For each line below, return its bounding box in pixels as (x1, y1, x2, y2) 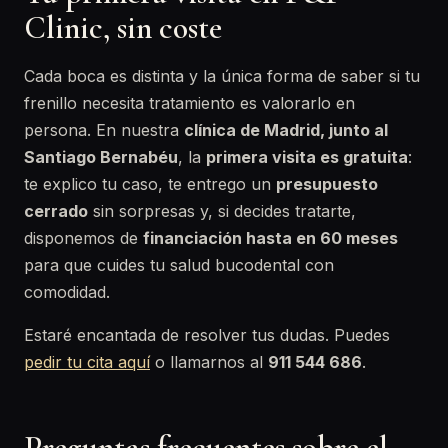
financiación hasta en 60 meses (143, 228, 398, 248)
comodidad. (24, 282, 110, 302)
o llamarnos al (150, 352, 268, 372)
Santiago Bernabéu (24, 147, 178, 167)
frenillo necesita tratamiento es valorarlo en (24, 93, 355, 113)
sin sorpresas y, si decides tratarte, (88, 201, 356, 221)
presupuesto (276, 174, 378, 194)
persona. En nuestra (24, 120, 184, 140)
